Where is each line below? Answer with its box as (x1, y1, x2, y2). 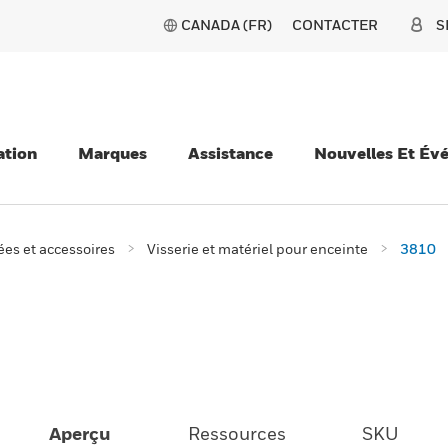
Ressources (187, 423, 286, 444)
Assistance (188, 143, 273, 163)
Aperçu (49, 423, 112, 444)
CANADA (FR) (181, 16, 272, 33)
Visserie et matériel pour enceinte (147, 240, 368, 257)
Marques (78, 143, 147, 163)
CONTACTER (292, 16, 378, 33)
